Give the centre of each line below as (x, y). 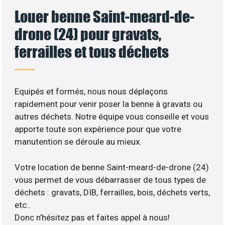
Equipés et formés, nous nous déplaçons (91, 92)
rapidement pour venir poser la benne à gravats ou (109, 104)
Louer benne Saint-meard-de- (105, 17)
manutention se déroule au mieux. (78, 142)
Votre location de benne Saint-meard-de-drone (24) (112, 167)
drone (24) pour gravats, (88, 34)
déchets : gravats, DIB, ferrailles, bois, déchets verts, (113, 192)
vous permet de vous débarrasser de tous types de (110, 180)
